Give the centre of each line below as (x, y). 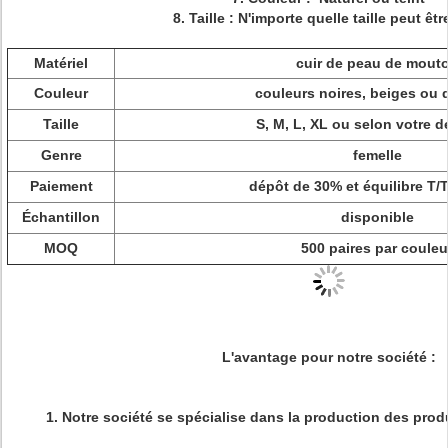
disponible (377, 217)
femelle (377, 155)
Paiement (61, 186)
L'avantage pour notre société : (328, 357)
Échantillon (61, 217)
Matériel (61, 63)
